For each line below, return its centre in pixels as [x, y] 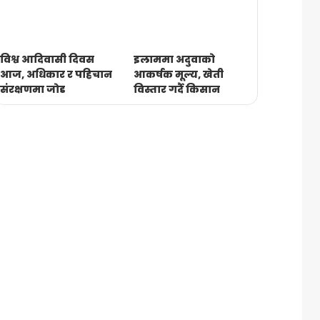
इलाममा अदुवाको [174, 59]
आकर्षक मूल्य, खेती [178, 74]
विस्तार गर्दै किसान [176, 89]
